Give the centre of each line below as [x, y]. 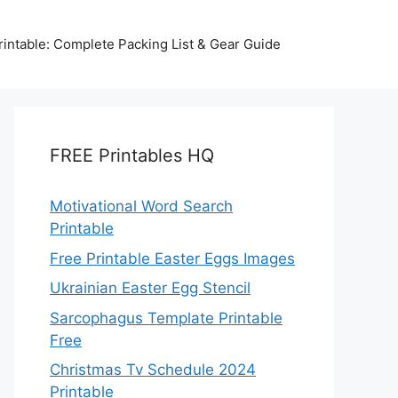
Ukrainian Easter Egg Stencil [150, 288]
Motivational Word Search [141, 206]
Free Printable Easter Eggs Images [172, 258]
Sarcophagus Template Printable [166, 318]
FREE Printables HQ [132, 155]
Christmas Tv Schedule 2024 [153, 370]
